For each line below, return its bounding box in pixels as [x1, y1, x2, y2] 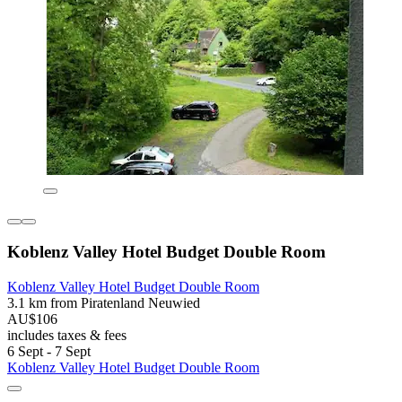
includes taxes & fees [7, 327, 127, 343]
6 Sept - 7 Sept [7, 343, 91, 359]
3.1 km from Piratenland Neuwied [7, 294, 200, 310]
